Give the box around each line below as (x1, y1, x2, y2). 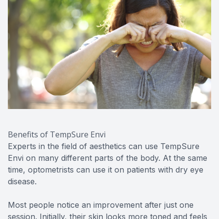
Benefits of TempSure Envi (8, 129, 106, 140)
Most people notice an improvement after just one (8, 199, 194, 210)
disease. (8, 176, 37, 186)
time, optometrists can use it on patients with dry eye (8, 164, 203, 175)
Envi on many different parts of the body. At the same (8, 153, 207, 163)
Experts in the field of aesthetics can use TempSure (8, 141, 199, 151)
